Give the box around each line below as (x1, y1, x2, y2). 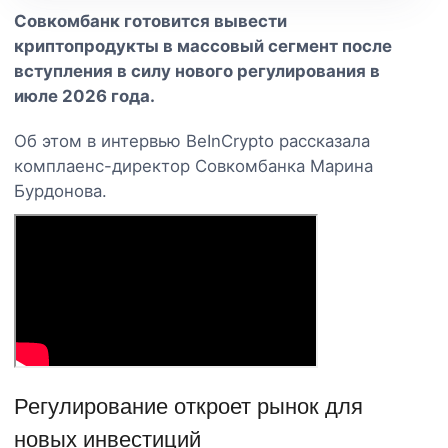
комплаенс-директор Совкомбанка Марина (14, 155, 373, 176)
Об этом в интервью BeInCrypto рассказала (14, 130, 370, 151)
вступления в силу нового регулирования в (14, 60, 380, 81)
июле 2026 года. (14, 85, 155, 106)
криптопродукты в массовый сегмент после (14, 35, 392, 56)
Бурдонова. (14, 180, 107, 201)
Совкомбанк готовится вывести (14, 10, 287, 31)
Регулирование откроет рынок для (14, 393, 363, 419)
